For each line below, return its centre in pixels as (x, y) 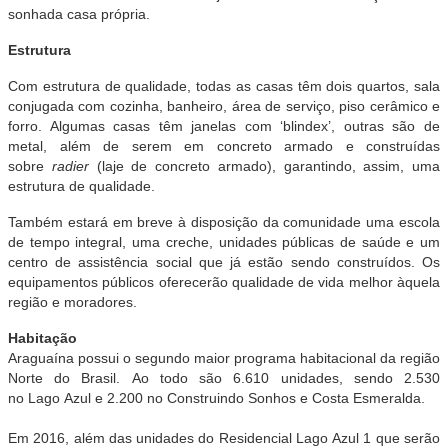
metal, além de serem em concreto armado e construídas (224, 146)
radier (70, 166)
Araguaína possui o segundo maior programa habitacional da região (224, 358)
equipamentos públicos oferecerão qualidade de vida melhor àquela (224, 282)
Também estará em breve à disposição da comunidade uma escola (224, 222)
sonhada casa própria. (79, 14)
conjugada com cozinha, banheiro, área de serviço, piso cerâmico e (224, 106)
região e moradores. (72, 302)
